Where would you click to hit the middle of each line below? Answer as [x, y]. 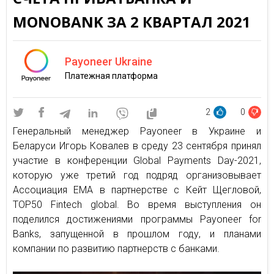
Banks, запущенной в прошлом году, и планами [137, 234]
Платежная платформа [111, 76]
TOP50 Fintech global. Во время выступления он [137, 205]
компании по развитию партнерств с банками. [116, 249]
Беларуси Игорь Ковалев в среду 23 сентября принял [137, 146]
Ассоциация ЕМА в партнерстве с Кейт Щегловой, [137, 190]
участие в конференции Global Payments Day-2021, [137, 161]
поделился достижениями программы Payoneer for [137, 219]
